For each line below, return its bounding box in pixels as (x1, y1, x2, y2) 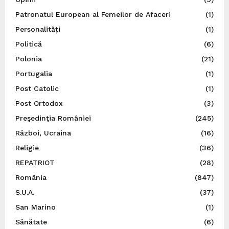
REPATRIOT (15, 158, 55, 167)
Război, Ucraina (15, 128, 71, 137)
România (15, 173, 47, 181)
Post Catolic (15, 84, 59, 93)
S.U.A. (15, 188, 34, 196)
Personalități (15, 25, 60, 33)
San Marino (15, 202, 56, 211)
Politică (15, 39, 42, 48)
